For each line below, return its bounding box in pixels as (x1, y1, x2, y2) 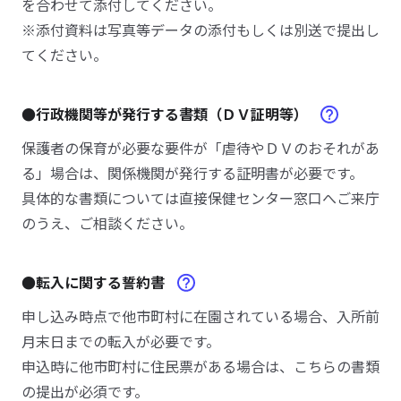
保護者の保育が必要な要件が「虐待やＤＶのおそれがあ (21, 137, 380, 158)
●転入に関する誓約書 (21, 271, 168, 293)
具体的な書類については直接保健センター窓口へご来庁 (21, 187, 380, 209)
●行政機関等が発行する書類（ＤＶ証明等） (21, 103, 311, 124)
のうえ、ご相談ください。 (21, 212, 193, 234)
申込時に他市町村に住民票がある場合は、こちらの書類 (21, 355, 380, 377)
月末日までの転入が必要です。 (21, 330, 220, 352)
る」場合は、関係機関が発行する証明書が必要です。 (21, 162, 363, 183)
